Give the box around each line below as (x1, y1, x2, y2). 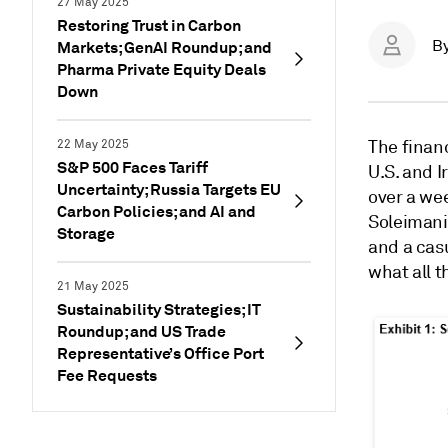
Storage (57, 223, 115, 244)
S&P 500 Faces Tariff (57, 157, 208, 178)
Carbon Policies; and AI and (57, 201, 256, 222)
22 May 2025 (57, 137, 129, 152)
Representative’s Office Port (57, 343, 264, 364)
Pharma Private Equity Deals (57, 59, 266, 80)
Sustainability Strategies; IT (57, 299, 261, 320)
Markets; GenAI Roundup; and (57, 37, 272, 58)
